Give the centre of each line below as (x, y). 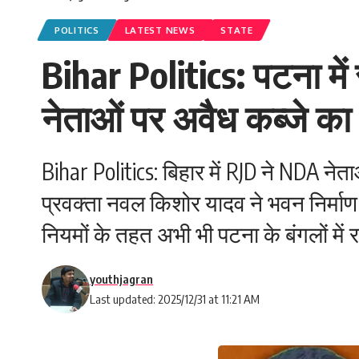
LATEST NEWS (160, 30)
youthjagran (121, 279)
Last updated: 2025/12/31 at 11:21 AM (175, 299)
